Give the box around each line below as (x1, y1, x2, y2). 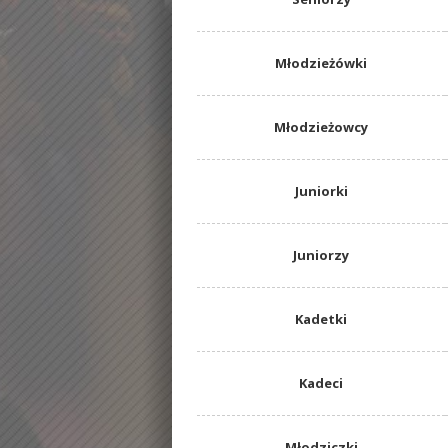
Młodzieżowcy (274, 118, 368, 137)
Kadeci (299, 374, 343, 393)
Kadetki (295, 310, 347, 329)
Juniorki (294, 182, 348, 201)
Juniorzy (293, 246, 349, 265)
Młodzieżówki (275, 54, 367, 73)
